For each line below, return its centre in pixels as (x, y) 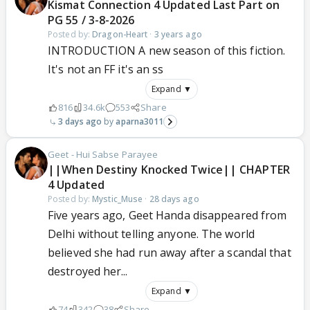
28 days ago (174, 199)
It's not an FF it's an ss (106, 70)
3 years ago (178, 35)
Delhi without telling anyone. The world (151, 234)
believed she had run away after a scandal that (170, 253)
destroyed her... (88, 272)
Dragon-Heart (120, 35)
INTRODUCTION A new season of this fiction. (167, 51)
